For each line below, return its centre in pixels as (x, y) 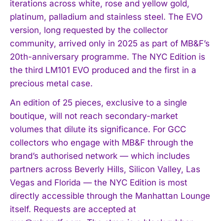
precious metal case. (51, 83)
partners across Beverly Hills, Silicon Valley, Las (105, 169)
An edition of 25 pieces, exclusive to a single (98, 102)
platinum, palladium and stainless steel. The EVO (106, 17)
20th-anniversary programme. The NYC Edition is (108, 56)
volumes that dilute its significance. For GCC (98, 129)
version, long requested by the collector (89, 30)
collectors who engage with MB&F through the (102, 142)
